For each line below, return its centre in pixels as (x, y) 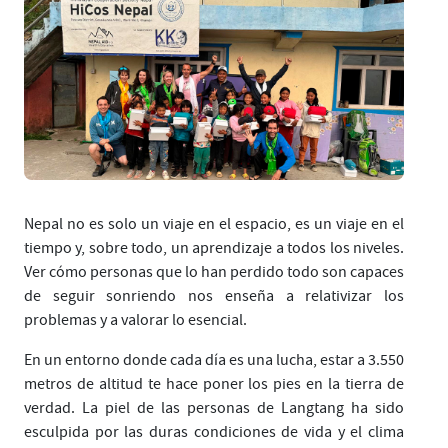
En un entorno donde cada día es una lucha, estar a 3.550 (214, 359)
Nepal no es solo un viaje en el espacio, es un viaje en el (214, 223)
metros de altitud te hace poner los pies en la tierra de (214, 383)
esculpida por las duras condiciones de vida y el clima (214, 431)
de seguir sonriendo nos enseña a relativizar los (214, 295)
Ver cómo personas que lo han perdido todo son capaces (214, 271)
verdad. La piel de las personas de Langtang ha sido (214, 407)
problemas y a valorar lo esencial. (135, 319)
